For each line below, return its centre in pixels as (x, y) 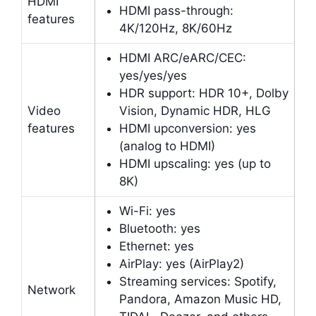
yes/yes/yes (153, 75)
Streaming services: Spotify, (197, 281)
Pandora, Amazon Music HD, (200, 299)
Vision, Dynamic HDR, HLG (195, 110)
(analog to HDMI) (167, 146)
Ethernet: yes (156, 246)
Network (51, 290)
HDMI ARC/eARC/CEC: (182, 57)
